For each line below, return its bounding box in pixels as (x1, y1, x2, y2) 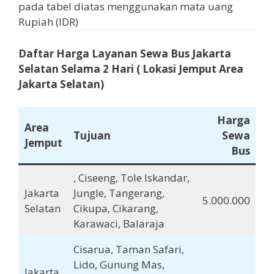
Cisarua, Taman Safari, (73, 242, 184, 257)
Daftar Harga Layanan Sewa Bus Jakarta (18, 46, 231, 61)
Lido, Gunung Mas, (73, 257, 165, 272)
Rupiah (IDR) (18, 15, 78, 29)
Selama (61, 61, 100, 76)
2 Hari (100, 61, 134, 76)
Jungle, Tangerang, (73, 186, 165, 201)
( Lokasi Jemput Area (136, 61, 243, 76)
